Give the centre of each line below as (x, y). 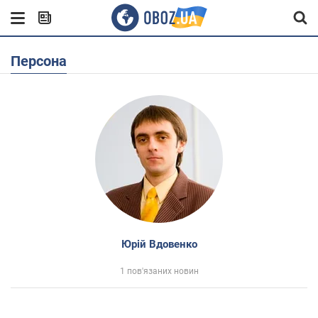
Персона (44, 61)
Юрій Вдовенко (159, 244)
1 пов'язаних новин (159, 271)
